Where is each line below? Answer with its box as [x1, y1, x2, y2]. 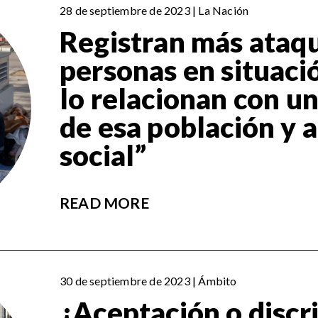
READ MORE [60, 194, 149, 212]
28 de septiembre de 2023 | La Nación [60, 4, 249, 18]
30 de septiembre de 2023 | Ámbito [60, 274, 237, 288]
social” [60, 138, 147, 173]
